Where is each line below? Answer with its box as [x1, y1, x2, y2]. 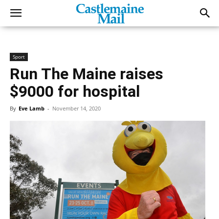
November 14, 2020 [52, 105, 101, 112]
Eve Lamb [19, 105, 44, 112]
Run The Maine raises [10, 65, 163, 83]
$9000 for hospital [10, 82, 140, 101]
